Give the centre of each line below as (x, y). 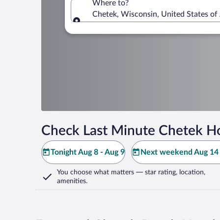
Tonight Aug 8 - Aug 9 (88, 152)
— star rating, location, (170, 172)
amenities (71, 181)
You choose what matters (96, 172)
